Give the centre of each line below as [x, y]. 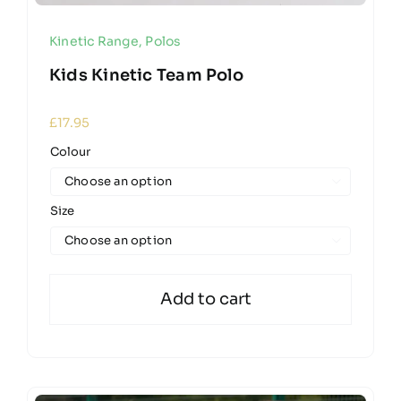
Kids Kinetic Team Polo [146, 76]
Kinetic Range [94, 42]
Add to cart [206, 299]
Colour [70, 152]
